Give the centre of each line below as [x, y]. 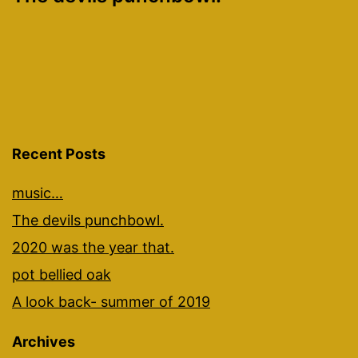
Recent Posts [59, 153]
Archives [44, 341]
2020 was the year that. [93, 247]
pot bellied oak [62, 274]
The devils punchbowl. [88, 220]
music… [38, 193]
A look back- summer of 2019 [111, 301]
